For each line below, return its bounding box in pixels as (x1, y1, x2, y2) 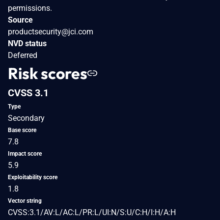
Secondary (8, 113, 45, 123)
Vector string (8, 197, 42, 204)
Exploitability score (8, 173, 57, 181)
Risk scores (8, 63, 87, 83)
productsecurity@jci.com (8, 27, 93, 36)
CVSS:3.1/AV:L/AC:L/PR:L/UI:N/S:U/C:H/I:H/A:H (8, 207, 176, 217)
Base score (8, 126, 36, 134)
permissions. (8, 3, 52, 13)
